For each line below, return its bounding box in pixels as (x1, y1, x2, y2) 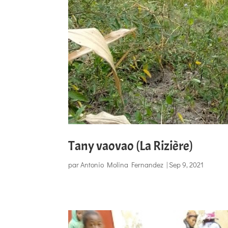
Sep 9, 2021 (169, 159, 204, 169)
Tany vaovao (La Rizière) (68, 137, 193, 154)
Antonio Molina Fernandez (80, 159, 164, 169)
